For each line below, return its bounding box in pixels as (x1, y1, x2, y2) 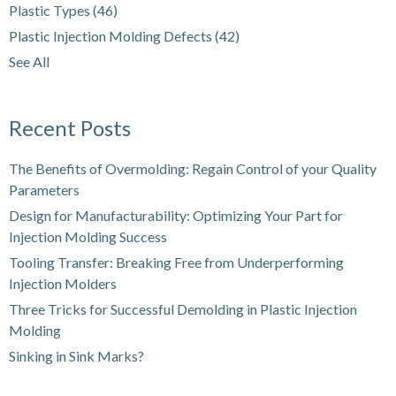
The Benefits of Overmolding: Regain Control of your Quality (9, 159, 377, 177)
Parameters (9, 180, 80, 198)
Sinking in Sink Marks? (9, 346, 144, 364)
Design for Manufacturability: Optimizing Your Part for (9, 206, 343, 224)
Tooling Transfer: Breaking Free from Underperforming (9, 253, 344, 270)
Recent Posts (9, 114, 131, 141)
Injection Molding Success (9, 227, 167, 245)
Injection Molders (9, 274, 117, 292)
